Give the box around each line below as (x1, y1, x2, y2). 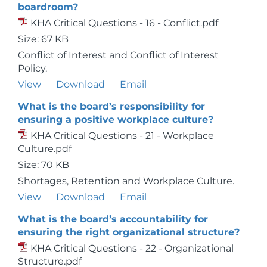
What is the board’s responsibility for (18, 101, 205, 112)
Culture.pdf (18, 143, 72, 154)
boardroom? (18, 1, 78, 13)
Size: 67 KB (18, 33, 69, 45)
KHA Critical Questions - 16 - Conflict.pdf (30, 17, 218, 29)
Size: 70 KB (18, 159, 69, 170)
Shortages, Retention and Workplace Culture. (18, 175, 234, 187)
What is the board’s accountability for (18, 213, 208, 225)
